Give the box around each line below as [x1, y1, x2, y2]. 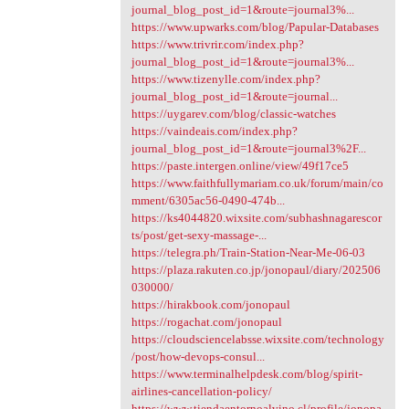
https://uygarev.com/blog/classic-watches [131, 106, 336, 121]
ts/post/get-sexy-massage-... [131, 227, 267, 242]
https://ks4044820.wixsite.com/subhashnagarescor [131, 210, 382, 225]
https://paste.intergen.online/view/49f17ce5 [131, 158, 349, 173]
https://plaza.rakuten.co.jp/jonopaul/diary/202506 [131, 262, 381, 277]
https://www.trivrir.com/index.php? [131, 37, 304, 51]
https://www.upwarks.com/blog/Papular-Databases [131, 19, 379, 34]
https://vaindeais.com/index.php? [131, 123, 298, 138]
